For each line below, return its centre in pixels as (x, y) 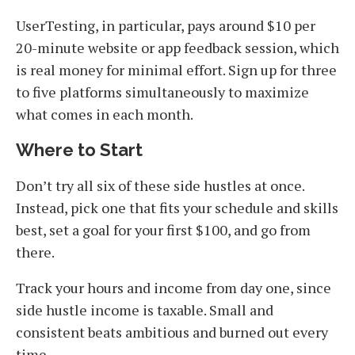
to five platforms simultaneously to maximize (162, 92)
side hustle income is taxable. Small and (145, 310)
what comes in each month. (105, 115)
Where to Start (79, 150)
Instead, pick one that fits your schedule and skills (177, 208)
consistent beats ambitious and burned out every (172, 332)
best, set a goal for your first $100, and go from (163, 230)
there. (36, 252)
